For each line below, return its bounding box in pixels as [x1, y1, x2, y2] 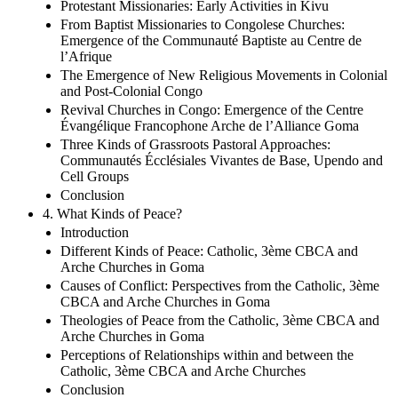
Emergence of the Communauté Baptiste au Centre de [60, 32, 362, 48]
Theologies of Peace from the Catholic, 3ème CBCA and [60, 312, 379, 328]
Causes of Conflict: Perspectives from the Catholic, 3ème [60, 277, 379, 293]
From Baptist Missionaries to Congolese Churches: [60, 16, 345, 32]
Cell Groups [60, 168, 129, 184]
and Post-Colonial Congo [60, 83, 203, 99]
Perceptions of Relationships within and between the [60, 346, 354, 362]
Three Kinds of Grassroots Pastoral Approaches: [60, 136, 330, 152]
